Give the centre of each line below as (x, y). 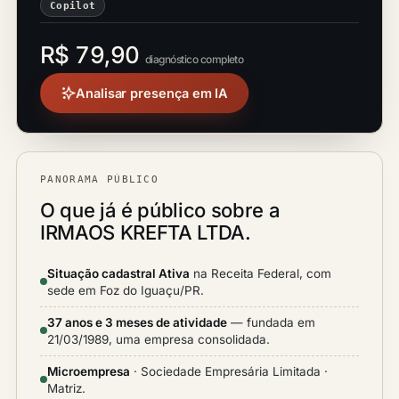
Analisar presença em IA (152, 93)
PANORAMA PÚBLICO (100, 179)
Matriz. (66, 388)
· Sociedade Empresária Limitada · (229, 371)
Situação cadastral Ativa (118, 273)
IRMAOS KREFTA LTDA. (146, 232)
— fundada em (271, 322)
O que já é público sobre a (160, 210)
